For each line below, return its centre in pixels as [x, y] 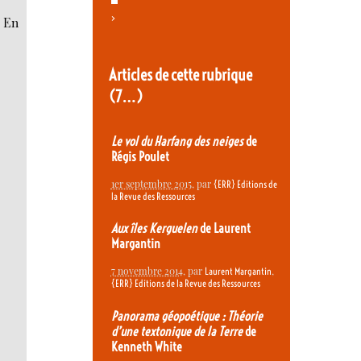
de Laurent [224, 229]
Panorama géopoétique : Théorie [187, 316]
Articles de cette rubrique [180, 74]
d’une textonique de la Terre [176, 331]
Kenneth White [146, 346]
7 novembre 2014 [147, 270]
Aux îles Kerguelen [154, 229]
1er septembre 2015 [151, 183]
